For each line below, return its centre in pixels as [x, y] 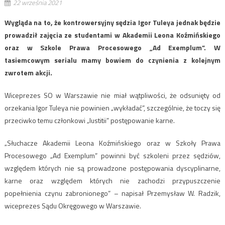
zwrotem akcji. [28, 72]
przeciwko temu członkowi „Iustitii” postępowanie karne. [89, 120]
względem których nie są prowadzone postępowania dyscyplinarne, [113, 168]
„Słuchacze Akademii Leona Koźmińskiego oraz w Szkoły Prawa [113, 143]
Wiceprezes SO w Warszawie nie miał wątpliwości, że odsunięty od [113, 95]
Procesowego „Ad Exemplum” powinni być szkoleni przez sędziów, [113, 155]
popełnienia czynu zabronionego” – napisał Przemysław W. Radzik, [113, 193]
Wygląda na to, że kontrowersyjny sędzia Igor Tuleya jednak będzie [113, 22]
